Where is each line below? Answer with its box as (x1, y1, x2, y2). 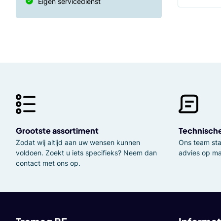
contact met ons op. (16, 159, 80, 167)
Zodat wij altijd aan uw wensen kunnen (16, 138, 140, 147)
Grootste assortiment (16, 125, 99, 136)
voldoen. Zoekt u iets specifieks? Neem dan (16, 148, 157, 157)
